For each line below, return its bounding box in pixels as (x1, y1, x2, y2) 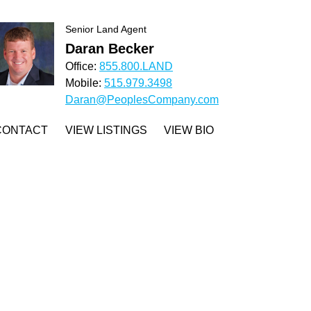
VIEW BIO (164, 124, 215, 136)
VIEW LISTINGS (65, 124, 148, 136)
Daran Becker (65, 41, 155, 56)
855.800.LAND (99, 60, 174, 72)
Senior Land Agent (65, 24, 147, 35)
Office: (65, 60, 100, 72)
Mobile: (65, 77, 105, 89)
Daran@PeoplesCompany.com (65, 94, 219, 106)
